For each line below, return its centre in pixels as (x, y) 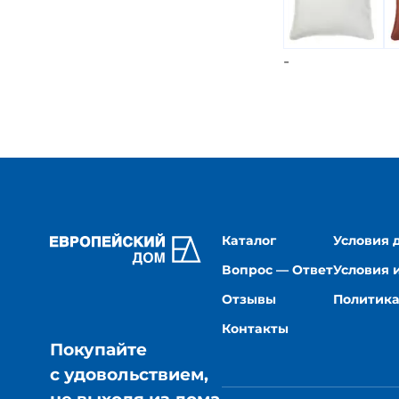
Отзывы (249, 299)
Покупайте (99, 350)
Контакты (256, 328)
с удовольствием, (130, 375)
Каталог (249, 240)
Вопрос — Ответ (278, 269)
